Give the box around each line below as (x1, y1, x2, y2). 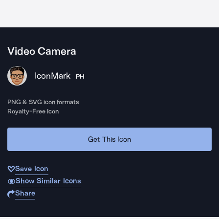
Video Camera (7, 45, 77, 58)
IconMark (35, 70, 70, 81)
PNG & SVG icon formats (7, 98, 80, 106)
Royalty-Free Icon (7, 108, 59, 115)
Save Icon (15, 164, 48, 173)
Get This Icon (88, 134, 131, 144)
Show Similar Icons (15, 176, 81, 185)
